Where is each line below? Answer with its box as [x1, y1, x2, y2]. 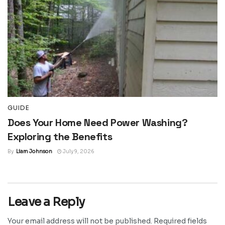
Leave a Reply [8, 194, 85, 209]
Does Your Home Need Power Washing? [8, 116, 188, 129]
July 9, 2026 [62, 148, 94, 155]
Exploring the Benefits [8, 130, 113, 143]
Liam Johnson [16, 148, 52, 155]
